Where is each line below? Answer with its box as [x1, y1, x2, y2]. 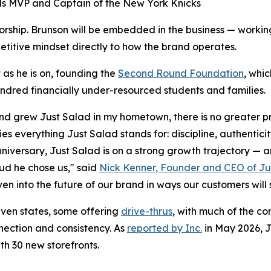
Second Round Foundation [118, 67, 244, 80]
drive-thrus [121, 205, 172, 218]
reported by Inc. [127, 222, 202, 235]
